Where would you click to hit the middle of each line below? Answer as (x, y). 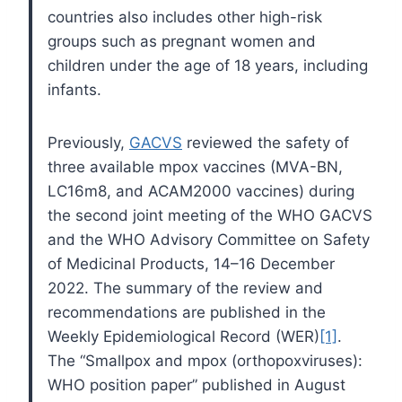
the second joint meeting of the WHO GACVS (210, 215)
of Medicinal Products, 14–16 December (191, 263)
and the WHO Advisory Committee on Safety (209, 239)
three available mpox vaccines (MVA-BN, (195, 166)
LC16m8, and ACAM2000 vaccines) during (201, 191)
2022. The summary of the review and (185, 288)
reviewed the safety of (266, 142)
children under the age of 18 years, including (208, 65)
